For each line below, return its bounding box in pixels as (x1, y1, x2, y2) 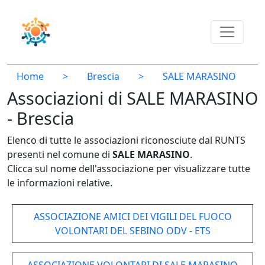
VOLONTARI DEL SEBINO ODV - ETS (54, 224, 211, 237)
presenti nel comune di (7, 148, 112, 161)
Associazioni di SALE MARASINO (7, 86, 258, 109)
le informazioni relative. (7, 176, 112, 189)
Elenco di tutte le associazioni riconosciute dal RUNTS (7, 134, 245, 147)
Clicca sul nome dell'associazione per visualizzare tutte (7, 162, 250, 175)
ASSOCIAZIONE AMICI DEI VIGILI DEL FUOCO (33, 210, 232, 223)
